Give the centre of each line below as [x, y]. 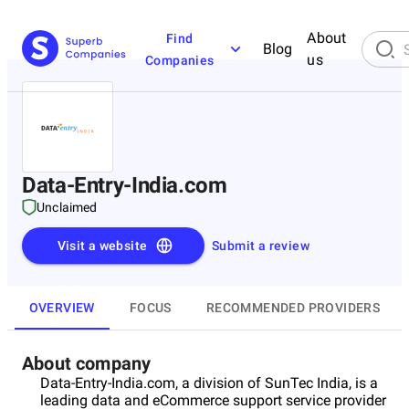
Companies [180, 60]
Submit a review [261, 246]
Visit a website [102, 246]
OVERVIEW [62, 307]
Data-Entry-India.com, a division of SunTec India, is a [209, 383]
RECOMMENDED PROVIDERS [293, 307]
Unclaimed [67, 207]
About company [87, 363]
